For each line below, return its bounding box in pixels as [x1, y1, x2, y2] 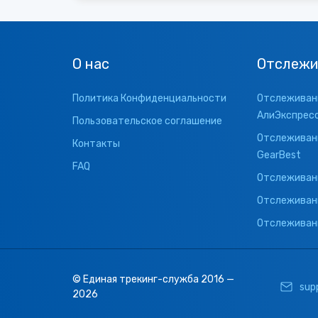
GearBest [256, 149, 301, 162]
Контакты [72, 138, 120, 150]
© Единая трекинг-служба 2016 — [72, 273, 234, 286]
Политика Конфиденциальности [72, 92, 226, 105]
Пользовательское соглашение [72, 115, 222, 128]
